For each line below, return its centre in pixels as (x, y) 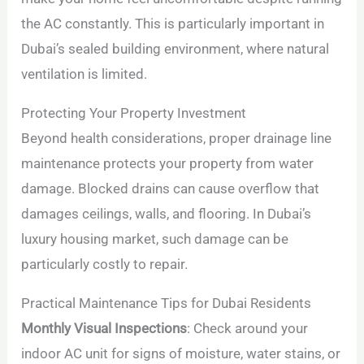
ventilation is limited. (84, 74)
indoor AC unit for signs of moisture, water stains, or (181, 354)
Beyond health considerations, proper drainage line (177, 139)
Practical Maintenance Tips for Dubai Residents (167, 303)
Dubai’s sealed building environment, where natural (175, 49)
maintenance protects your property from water (168, 164)
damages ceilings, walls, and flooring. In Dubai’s (167, 214)
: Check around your (248, 329)
